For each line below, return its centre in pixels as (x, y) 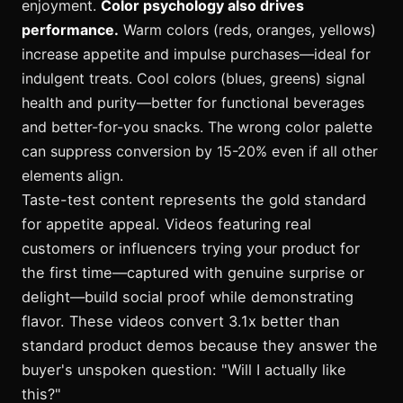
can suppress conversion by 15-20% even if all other (200, 151)
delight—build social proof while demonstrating (188, 296)
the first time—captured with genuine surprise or (193, 272)
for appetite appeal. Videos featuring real (166, 224)
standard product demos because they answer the (200, 345)
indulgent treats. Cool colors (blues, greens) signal (193, 78)
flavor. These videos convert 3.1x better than (181, 321)
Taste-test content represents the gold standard (194, 199)
